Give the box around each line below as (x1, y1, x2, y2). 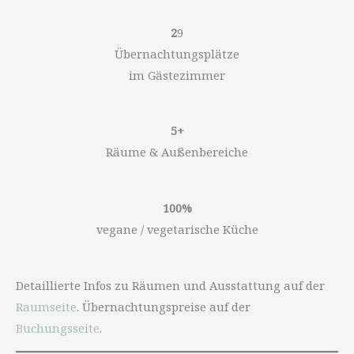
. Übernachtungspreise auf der (77, 298, 250, 314)
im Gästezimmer (129, 66, 225, 83)
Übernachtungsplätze (115, 45, 239, 62)
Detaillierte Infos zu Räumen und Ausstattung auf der (16, 277, 325, 293)
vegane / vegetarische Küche (96, 221, 258, 238)
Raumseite (16, 298, 77, 314)
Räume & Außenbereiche (106, 144, 248, 160)
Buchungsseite (16, 319, 100, 336)
